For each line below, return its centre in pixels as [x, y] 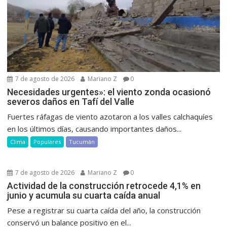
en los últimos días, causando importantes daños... [94, 128]
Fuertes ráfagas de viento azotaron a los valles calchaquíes [110, 116]
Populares [47, 141]
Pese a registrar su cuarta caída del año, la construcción [104, 210]
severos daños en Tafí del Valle [71, 101]
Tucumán [82, 141]
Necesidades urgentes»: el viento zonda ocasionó [109, 92]
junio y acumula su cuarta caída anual [84, 195]
